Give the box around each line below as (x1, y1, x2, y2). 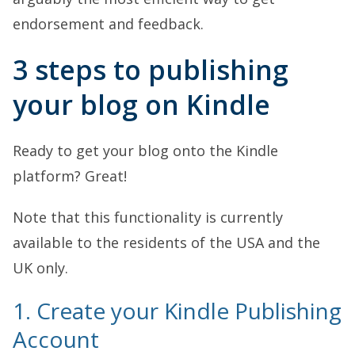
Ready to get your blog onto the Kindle (13, 141, 278, 160)
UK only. (13, 258, 68, 277)
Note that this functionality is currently (13, 208, 283, 227)
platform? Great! (13, 166, 127, 185)
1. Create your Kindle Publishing (13, 296, 342, 326)
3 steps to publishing (13, 52, 288, 88)
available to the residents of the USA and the (13, 233, 320, 252)
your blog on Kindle (13, 86, 270, 123)
